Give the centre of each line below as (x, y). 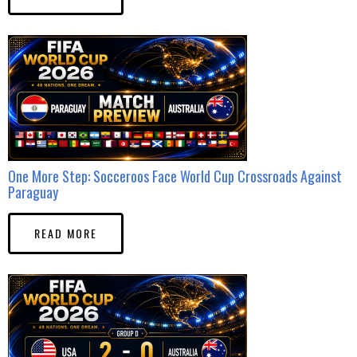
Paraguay (33, 192)
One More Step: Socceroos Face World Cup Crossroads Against (175, 176)
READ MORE (66, 233)
